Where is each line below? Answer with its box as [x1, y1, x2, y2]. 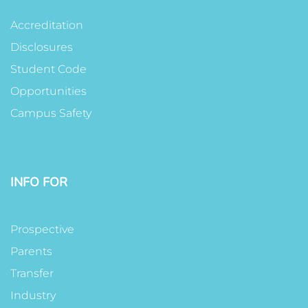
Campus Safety [10, 106, 91, 120]
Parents [10, 244, 52, 258]
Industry [10, 288, 56, 302]
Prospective [10, 222, 74, 236]
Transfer [10, 266, 54, 280]
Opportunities [10, 84, 87, 98]
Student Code [10, 62, 87, 76]
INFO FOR [10, 173, 67, 190]
